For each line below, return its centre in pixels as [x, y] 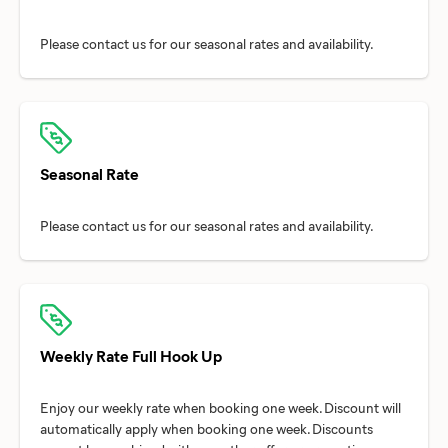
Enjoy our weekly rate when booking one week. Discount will [220, 407]
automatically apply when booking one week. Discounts [206, 428]
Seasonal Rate [89, 173]
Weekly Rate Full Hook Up [131, 355]
